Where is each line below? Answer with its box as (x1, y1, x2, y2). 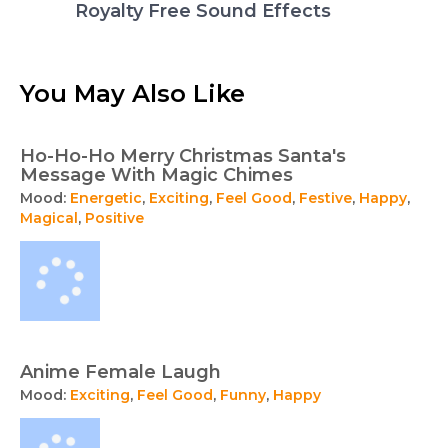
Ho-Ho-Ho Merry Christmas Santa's (20, 145, 346, 168)
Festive (299, 189, 352, 208)
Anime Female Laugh (20, 361, 221, 384)
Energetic (70, 189, 142, 208)
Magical (20, 209, 78, 228)
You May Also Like (20, 79, 245, 109)
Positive (85, 209, 144, 228)
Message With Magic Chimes (20, 164, 293, 187)
